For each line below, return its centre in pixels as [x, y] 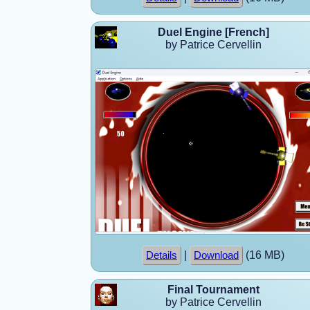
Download [216, 255]
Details [162, 255]
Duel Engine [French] [213, 32]
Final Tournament [213, 289]
